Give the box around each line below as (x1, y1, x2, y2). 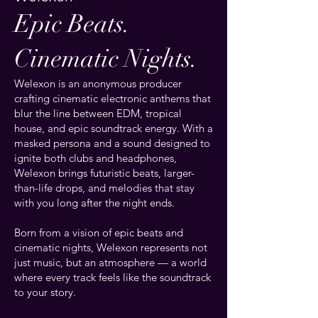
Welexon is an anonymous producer (14, 77, 182, 90)
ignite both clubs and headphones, (14, 151, 177, 165)
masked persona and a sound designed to (14, 136, 210, 150)
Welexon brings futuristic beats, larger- (14, 166, 194, 180)
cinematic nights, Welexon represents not (14, 241, 207, 254)
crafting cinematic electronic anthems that (14, 92, 211, 105)
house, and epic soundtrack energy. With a (14, 121, 213, 135)
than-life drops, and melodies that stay (14, 181, 194, 194)
